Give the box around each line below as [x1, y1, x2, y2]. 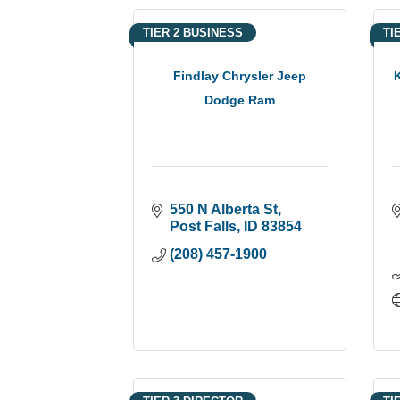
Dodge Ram [204, 93, 276, 108]
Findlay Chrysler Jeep [173, 69, 307, 84]
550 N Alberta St [170, 201, 279, 217]
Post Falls [170, 218, 237, 234]
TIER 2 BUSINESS [143, 25, 244, 39]
